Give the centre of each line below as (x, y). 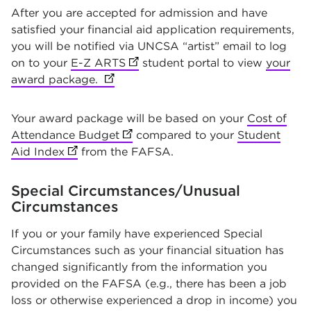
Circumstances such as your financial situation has (148, 250)
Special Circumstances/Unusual (126, 191)
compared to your (185, 135)
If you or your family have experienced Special (137, 234)
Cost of (267, 118)
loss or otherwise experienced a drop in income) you (154, 300)
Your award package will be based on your (129, 118)
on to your (41, 63)
